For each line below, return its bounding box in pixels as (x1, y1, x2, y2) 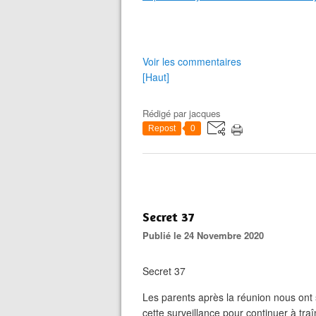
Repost (148, 123, 176, 133)
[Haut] (142, 70, 169, 84)
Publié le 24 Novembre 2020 (149, 229, 264, 242)
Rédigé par (142, 107, 189, 120)
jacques (189, 107, 221, 120)
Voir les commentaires (142, 54, 241, 68)
